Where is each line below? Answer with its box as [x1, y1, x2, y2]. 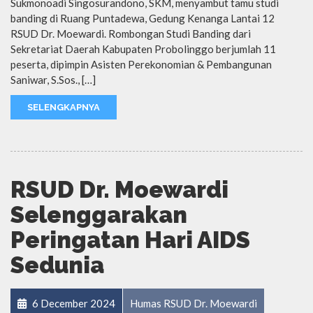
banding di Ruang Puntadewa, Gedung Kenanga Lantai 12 [10, 12, 275, 25]
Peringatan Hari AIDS [10, 226, 250, 254]
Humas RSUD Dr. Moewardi [130, 297, 257, 310]
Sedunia [10, 252, 104, 279]
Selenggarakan [10, 201, 187, 229]
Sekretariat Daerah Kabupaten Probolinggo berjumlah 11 [10, 43, 276, 56]
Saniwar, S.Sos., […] [10, 73, 96, 87]
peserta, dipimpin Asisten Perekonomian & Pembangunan [10, 58, 272, 71]
